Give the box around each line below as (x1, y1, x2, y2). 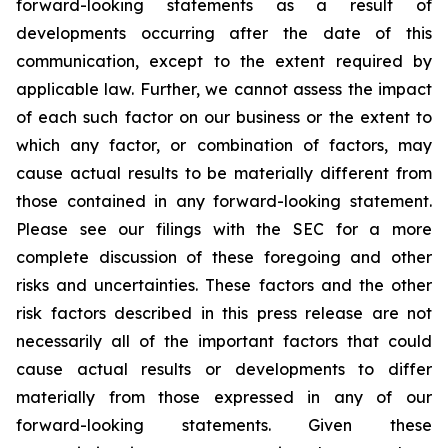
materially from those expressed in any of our (16, 387, 432, 407)
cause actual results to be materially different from (16, 163, 432, 183)
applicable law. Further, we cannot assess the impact (16, 79, 432, 99)
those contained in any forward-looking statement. (16, 191, 432, 211)
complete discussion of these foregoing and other (16, 247, 432, 267)
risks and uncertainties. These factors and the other (16, 275, 432, 295)
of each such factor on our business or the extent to (16, 107, 432, 127)
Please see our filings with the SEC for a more (16, 219, 432, 239)
